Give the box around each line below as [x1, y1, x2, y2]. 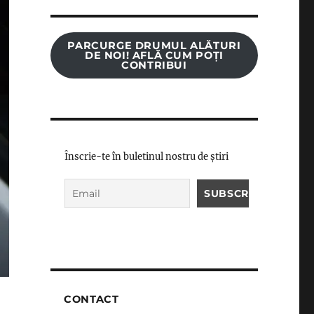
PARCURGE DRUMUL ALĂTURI [67, 39, 241, 53]
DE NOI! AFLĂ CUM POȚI [84, 49, 224, 62]
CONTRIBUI [121, 59, 187, 72]
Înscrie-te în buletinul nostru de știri [64, 150, 228, 163]
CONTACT [64, 293, 119, 306]
